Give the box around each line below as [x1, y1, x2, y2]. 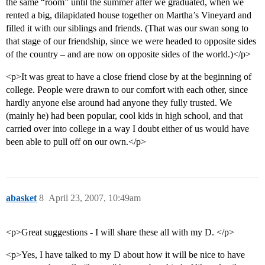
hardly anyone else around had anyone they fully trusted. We [6, 98, 232, 108]
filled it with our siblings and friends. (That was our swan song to [6, 23, 248, 34]
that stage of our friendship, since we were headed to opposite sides [6, 36, 256, 47]
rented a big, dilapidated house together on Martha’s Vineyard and [6, 10, 251, 21]
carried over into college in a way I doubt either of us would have [6, 124, 249, 134]
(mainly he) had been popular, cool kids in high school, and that [6, 111, 243, 121]
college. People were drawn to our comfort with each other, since [6, 85, 248, 95]
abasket [6, 193, 37, 203]
